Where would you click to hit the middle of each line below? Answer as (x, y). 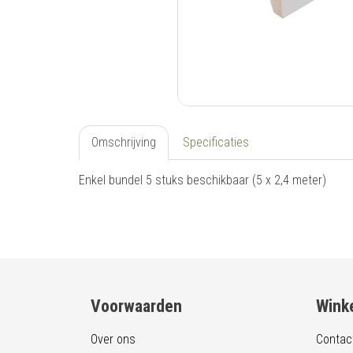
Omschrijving (124, 142)
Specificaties (216, 142)
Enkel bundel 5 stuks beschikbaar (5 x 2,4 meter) (203, 180)
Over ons (113, 339)
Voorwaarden (136, 306)
